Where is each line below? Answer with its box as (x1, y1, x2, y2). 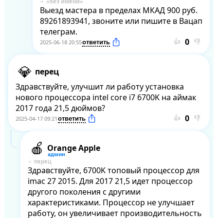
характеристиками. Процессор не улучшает (27, 197, 195, 208)
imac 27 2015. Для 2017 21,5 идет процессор (27, 176, 193, 187)
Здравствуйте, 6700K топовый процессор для (27, 165, 200, 176)
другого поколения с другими (27, 186, 141, 198)
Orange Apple (47, 143, 100, 154)
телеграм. (39, 26, 77, 37)
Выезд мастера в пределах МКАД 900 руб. (39, 5, 198, 16)
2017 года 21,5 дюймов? (15, 103, 105, 114)
